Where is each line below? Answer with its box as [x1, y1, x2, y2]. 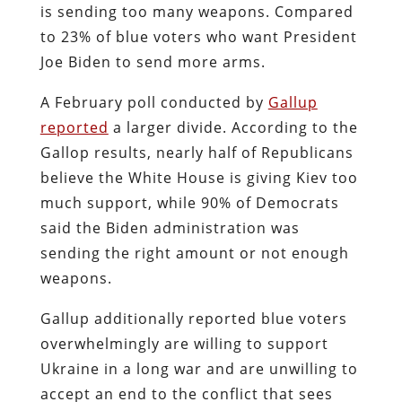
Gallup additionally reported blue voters [39, 308, 347, 328]
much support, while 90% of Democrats [39, 192, 339, 213]
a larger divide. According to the [108, 117, 358, 137]
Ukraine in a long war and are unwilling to [39, 358, 358, 379]
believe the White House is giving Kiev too [39, 167, 358, 188]
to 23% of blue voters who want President [39, 26, 357, 47]
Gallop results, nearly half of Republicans [39, 142, 354, 162]
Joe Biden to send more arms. [39, 51, 270, 72]
